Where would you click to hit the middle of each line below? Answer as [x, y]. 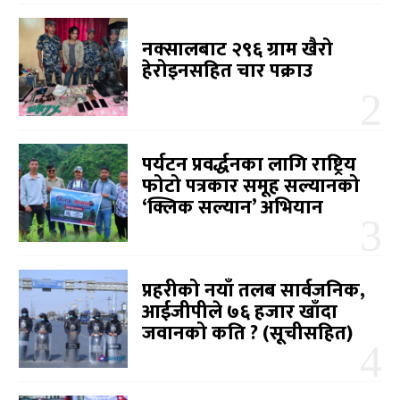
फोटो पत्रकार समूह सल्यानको [251, 187]
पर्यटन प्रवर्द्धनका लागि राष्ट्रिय [250, 165]
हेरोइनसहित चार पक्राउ [228, 71]
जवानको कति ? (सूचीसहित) [248, 334]
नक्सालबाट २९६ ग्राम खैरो [238, 50]
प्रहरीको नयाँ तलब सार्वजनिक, [254, 291]
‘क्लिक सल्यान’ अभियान [233, 208]
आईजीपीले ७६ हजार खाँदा [240, 312]
